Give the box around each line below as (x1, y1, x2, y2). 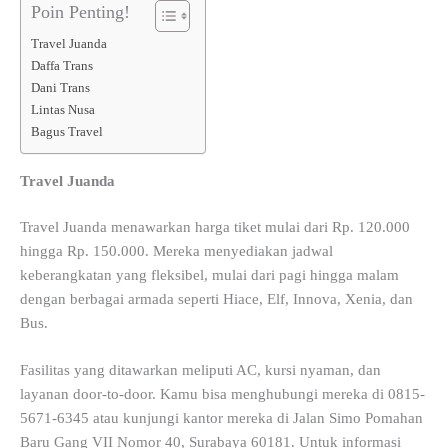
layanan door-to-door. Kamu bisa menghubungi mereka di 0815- (20, 386, 425, 403)
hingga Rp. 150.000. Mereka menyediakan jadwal (20, 242, 333, 259)
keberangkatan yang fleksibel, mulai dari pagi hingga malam (20, 266, 399, 283)
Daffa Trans (31, 58, 93, 74)
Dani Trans (31, 80, 90, 96)
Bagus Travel (31, 124, 103, 140)
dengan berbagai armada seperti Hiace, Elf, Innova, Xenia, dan (20, 290, 413, 307)
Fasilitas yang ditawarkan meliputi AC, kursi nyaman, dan (20, 362, 381, 379)
